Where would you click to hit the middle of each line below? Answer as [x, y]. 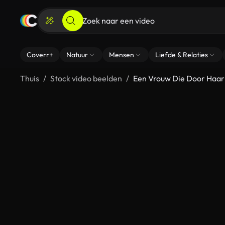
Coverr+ [40, 55]
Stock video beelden [86, 78]
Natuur [77, 55]
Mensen [122, 55]
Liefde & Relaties [182, 55]
